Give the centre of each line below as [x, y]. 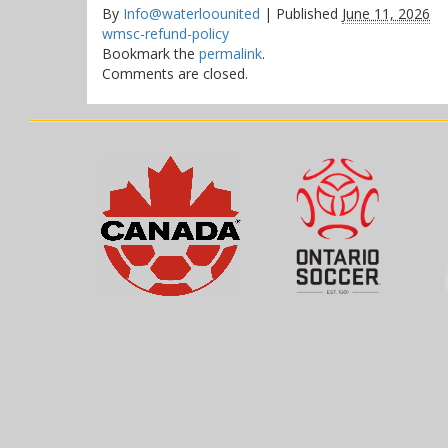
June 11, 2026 [386, 14]
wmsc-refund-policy [165, 34]
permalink [230, 54]
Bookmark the [150, 54]
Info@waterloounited [191, 14]
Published [307, 14]
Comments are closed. [175, 74]
